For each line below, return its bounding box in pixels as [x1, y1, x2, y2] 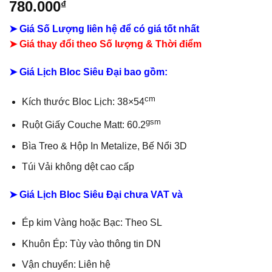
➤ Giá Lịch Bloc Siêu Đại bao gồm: [9, 67, 168, 78]
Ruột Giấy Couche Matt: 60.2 [21, 120, 146, 131]
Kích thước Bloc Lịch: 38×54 [21, 97, 144, 107]
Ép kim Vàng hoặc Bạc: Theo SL [21, 217, 162, 228]
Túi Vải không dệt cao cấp [21, 161, 134, 172]
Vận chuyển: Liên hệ [21, 259, 110, 270]
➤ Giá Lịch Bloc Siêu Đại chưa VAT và [9, 189, 183, 200]
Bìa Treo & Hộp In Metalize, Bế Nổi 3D [21, 140, 187, 151]
